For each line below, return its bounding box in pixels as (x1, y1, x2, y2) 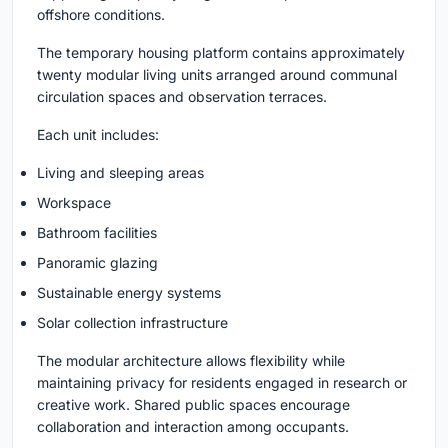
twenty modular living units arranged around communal (37, 65, 397, 83)
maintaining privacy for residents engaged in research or (37, 373, 407, 391)
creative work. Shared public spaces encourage (37, 395, 350, 413)
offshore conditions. (37, 5, 165, 23)
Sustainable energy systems (37, 283, 221, 301)
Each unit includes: (37, 125, 159, 143)
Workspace (37, 193, 111, 211)
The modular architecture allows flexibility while (37, 351, 345, 369)
